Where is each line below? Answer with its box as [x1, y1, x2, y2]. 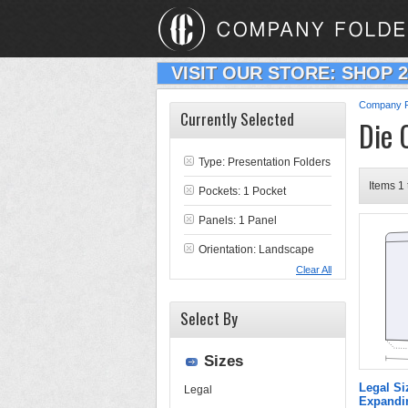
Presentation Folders [228, 156, 331, 168]
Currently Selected [180, 107, 294, 130]
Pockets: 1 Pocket [199, 185, 286, 198]
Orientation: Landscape [199, 243, 314, 256]
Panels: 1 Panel [199, 214, 277, 227]
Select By [180, 307, 238, 330]
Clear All [296, 264, 331, 275]
